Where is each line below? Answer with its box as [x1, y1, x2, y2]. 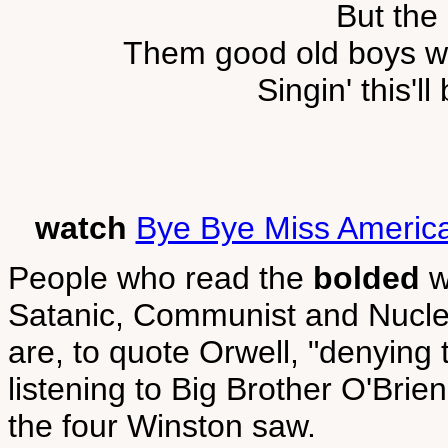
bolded [313, 260, 420, 296]
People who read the [8, 260, 313, 296]
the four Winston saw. [8, 408, 316, 444]
